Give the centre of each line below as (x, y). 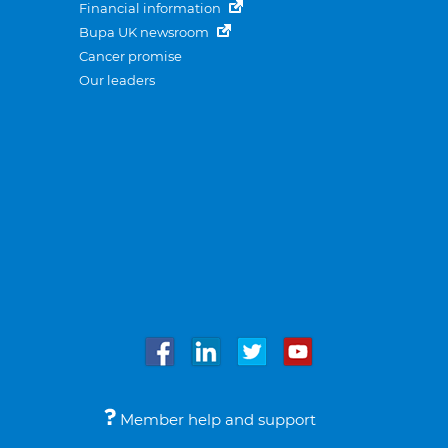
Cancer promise (130, 56)
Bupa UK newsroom (145, 32)
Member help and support (216, 419)
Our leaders (117, 80)
